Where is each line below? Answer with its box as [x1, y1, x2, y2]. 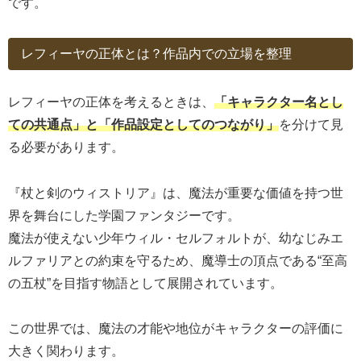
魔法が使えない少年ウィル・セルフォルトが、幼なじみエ [8, 230, 343, 245]
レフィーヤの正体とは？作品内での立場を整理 [21, 46, 292, 60]
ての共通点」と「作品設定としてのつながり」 [8, 117, 279, 131]
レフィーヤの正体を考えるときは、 [8, 94, 214, 109]
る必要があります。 [8, 139, 124, 154]
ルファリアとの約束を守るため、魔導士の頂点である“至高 [8, 253, 347, 268]
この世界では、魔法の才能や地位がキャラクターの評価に [8, 322, 343, 336]
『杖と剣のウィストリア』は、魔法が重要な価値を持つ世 [8, 185, 343, 200]
